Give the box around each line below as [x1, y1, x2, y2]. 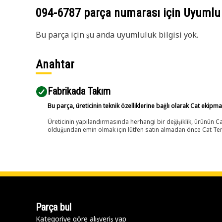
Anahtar [36, 57, 74, 71]
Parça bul [36, 201, 71, 213]
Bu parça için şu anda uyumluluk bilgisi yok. [36, 29, 198, 40]
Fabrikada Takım [48, 85, 111, 97]
